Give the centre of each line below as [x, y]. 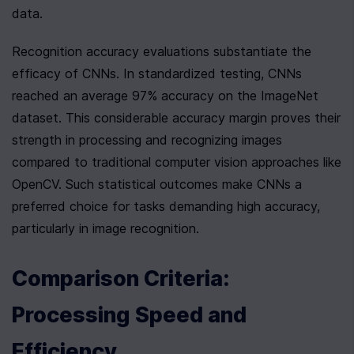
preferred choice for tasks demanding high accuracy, [166, 206]
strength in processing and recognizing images [147, 140]
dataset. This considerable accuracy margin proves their [176, 118]
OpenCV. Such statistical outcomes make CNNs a [157, 184]
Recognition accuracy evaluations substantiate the [162, 51]
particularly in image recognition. [105, 228]
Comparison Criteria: [121, 279]
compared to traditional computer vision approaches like [177, 162]
